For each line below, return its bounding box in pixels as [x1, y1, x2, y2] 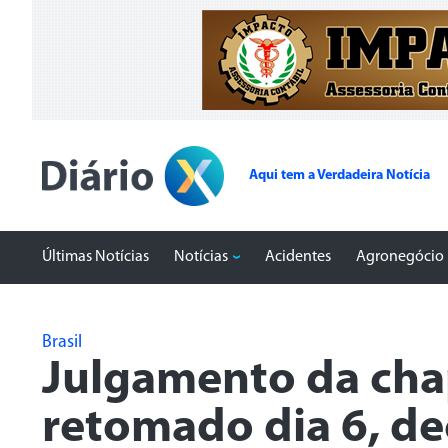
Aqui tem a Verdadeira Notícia [249, 167, 431, 183]
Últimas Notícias [42, 248, 149, 265]
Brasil [42, 333, 82, 352]
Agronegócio [356, 248, 444, 265]
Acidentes [265, 248, 331, 265]
